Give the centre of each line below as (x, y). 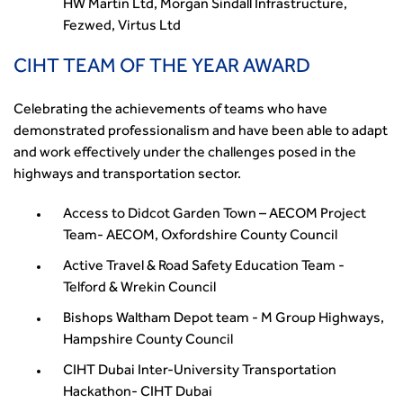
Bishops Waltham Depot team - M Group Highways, (224, 319)
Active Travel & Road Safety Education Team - (204, 267)
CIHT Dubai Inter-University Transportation (200, 372)
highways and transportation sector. (127, 175)
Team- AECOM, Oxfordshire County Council (200, 237)
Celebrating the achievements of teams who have (170, 111)
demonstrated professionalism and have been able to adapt (201, 132)
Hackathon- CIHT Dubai (138, 393)
